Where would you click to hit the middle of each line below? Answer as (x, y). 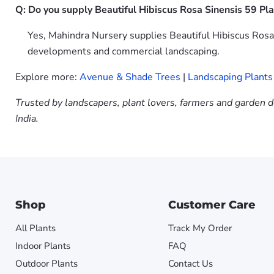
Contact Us (190, 264)
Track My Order (200, 228)
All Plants (35, 228)
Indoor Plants (43, 246)
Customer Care (212, 205)
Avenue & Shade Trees (130, 77)
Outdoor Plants (46, 264)
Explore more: (47, 77)
